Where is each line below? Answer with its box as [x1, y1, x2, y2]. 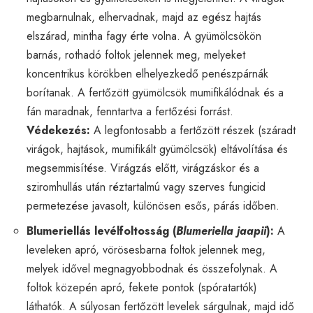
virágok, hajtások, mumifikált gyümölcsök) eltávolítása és [27, 140, 288, 157]
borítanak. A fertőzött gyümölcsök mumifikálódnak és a [27, 84, 284, 101]
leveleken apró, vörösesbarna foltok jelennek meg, [27, 241, 265, 258]
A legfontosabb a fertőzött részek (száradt [90, 122, 296, 138]
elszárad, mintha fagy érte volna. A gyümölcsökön [27, 27, 261, 44]
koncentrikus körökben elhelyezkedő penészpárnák [27, 65, 268, 82]
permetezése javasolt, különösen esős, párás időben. [27, 197, 279, 214]
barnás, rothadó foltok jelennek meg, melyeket [27, 46, 245, 63]
